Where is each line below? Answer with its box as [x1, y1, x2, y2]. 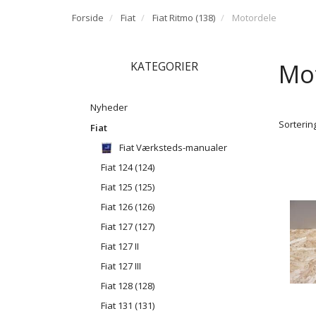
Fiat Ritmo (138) [152, 11, 215, 24]
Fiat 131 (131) [101, 299, 154, 312]
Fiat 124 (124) [101, 161, 154, 174]
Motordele [232, 11, 276, 24]
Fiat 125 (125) [101, 181, 154, 194]
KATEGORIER [130, 58, 199, 74]
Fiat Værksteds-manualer [119, 141, 227, 154]
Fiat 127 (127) [101, 220, 154, 233]
